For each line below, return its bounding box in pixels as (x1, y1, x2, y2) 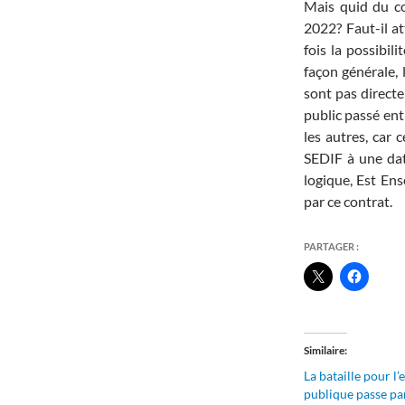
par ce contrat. (304, 192, 392, 210)
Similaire (304, 343, 344, 357)
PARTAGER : (304, 240, 359, 252)
